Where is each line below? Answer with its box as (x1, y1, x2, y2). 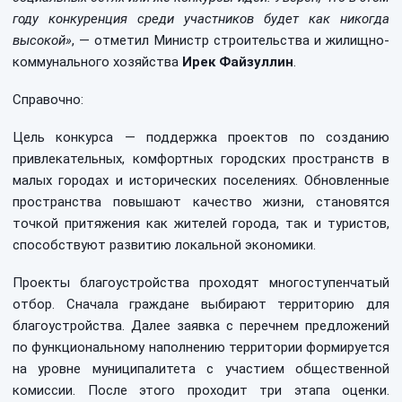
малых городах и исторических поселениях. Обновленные (13, 172, 389, 188)
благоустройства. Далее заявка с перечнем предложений (13, 318, 389, 334)
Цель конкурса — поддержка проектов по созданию (13, 129, 389, 145)
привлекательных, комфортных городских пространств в (13, 151, 389, 167)
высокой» (13, 32, 72, 48)
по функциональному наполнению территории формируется (13, 339, 389, 355)
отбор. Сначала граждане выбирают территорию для (13, 296, 389, 312)
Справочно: (13, 92, 83, 108)
